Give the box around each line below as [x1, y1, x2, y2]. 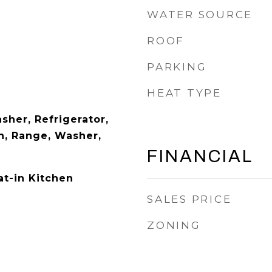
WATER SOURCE [147, 8, 253, 21]
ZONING [147, 219, 201, 231]
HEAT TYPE [147, 87, 222, 99]
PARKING [147, 61, 207, 73]
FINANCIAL [147, 147, 253, 166]
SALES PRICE [147, 193, 232, 205]
